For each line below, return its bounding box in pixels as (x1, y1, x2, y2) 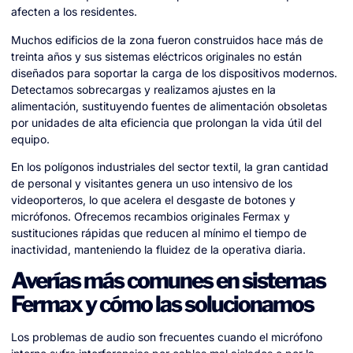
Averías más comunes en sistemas (11, 267, 325, 295)
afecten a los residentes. (11, 5, 137, 19)
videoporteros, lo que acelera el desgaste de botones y (11, 192, 295, 206)
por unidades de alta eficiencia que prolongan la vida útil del (11, 115, 321, 129)
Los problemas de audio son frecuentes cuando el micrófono (11, 330, 322, 344)
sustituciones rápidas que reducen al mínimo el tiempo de (11, 225, 307, 240)
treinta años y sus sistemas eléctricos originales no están (11, 49, 302, 63)
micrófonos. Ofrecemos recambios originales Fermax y (11, 209, 290, 223)
